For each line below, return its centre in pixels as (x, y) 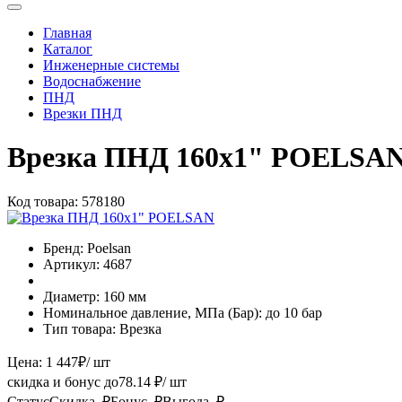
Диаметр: (71, 296)
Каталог (68, 48)
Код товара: (43, 201)
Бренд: (63, 248)
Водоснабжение (92, 81)
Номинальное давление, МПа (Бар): (153, 312)
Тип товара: (79, 328)
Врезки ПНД (83, 113)
